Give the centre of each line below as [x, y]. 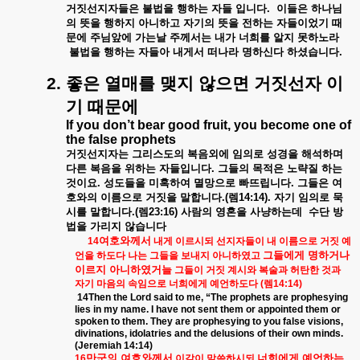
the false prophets [121, 139]
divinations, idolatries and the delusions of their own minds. [209, 333]
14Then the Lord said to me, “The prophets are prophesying [213, 297]
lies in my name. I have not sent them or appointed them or [208, 309]
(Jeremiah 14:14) [114, 346]
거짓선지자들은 [102, 8]
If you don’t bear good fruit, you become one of [209, 125]
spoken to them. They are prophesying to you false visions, [209, 321]
